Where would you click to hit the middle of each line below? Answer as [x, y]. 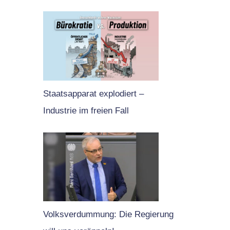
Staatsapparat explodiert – [93, 93]
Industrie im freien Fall [86, 110]
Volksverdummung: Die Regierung [108, 214]
